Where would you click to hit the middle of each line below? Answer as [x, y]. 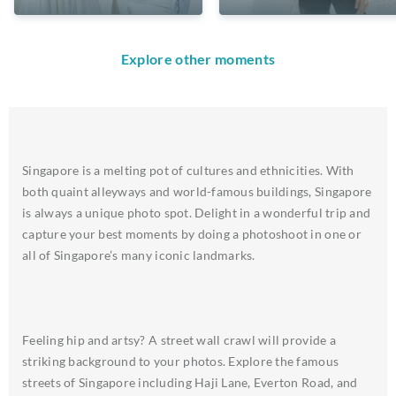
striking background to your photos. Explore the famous [181, 361]
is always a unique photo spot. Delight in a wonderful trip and [197, 212]
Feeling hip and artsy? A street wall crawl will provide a [179, 339]
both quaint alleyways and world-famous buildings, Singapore [197, 191]
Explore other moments [198, 58]
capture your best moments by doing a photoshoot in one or [192, 233]
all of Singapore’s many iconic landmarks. [139, 255]
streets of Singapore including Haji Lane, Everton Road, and [190, 382]
